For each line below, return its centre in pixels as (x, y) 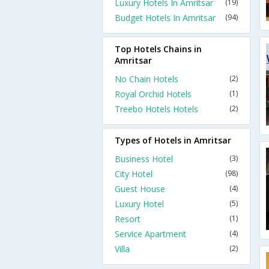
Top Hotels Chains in (158, 49)
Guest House (140, 189)
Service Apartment (150, 234)
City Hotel (134, 174)
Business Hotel (144, 159)
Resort (128, 219)
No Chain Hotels (147, 79)
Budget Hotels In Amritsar (165, 18)
